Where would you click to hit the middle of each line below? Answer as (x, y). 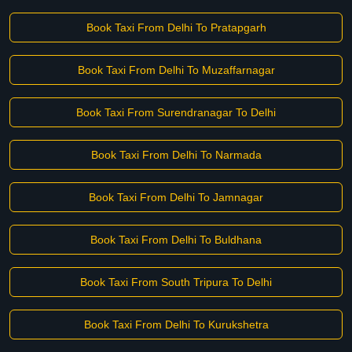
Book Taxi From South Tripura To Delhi (176, 282)
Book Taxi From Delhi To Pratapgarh (176, 27)
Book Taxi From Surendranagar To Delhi (176, 112)
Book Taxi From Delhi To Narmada (176, 155)
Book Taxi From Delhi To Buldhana (176, 240)
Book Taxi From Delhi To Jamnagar (176, 197)
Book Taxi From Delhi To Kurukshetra (176, 324)
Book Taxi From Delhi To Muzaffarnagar (176, 70)
